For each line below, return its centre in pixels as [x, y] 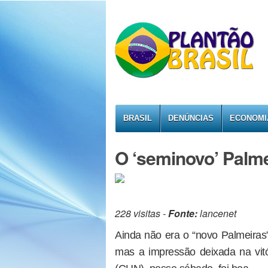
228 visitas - [141, 213]
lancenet [217, 213]
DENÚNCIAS [191, 118]
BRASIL [138, 118]
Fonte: [183, 213]
